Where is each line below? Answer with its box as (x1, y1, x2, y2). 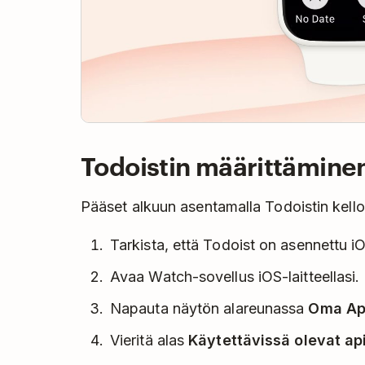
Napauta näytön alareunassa (110, 300, 309, 318)
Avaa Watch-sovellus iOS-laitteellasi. (110, 268, 360, 286)
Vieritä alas (110, 332, 189, 350)
